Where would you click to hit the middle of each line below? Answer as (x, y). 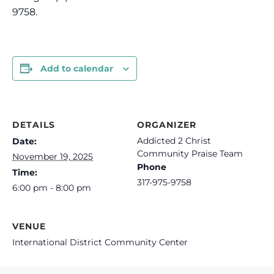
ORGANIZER (167, 125)
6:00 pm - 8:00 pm (52, 188)
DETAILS (34, 125)
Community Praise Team (190, 154)
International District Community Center (100, 242)
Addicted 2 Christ (174, 141)
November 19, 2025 (53, 157)
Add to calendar (77, 68)
